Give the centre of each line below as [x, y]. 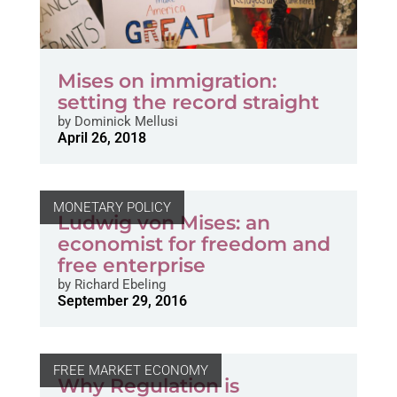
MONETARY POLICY [112, 207]
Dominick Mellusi [124, 121]
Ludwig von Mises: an [163, 223]
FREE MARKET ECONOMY [130, 370]
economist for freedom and [194, 244]
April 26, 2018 [101, 138]
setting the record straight [188, 102]
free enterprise [131, 265]
